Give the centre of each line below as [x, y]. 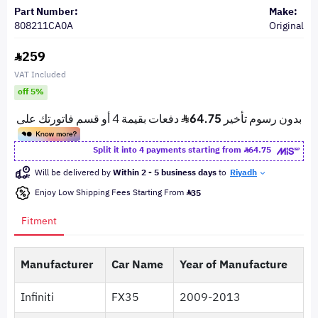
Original [286, 26]
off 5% [31, 92]
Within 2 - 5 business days [165, 173]
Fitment [39, 221]
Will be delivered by [74, 173]
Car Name [137, 265]
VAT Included [40, 75]
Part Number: [46, 12]
